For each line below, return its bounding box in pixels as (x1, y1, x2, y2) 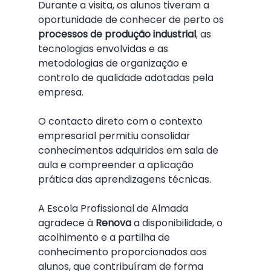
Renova (95, 216, 131, 230)
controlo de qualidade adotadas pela (38, 71, 216, 85)
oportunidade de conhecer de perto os (38, 13, 226, 27)
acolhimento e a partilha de (38, 230, 172, 244)
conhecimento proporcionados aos (38, 245, 209, 259)
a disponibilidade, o (131, 216, 225, 230)
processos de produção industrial (38, 27, 196, 41)
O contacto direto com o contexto (38, 114, 205, 128)
